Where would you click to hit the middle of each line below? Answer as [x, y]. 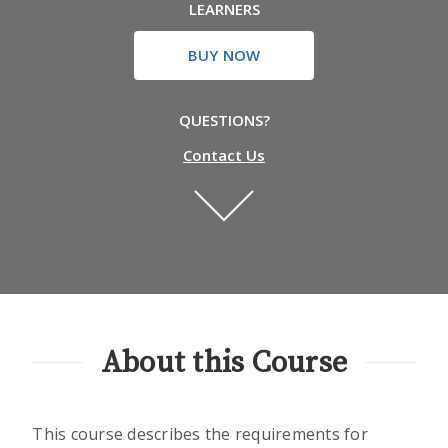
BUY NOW [224, 55]
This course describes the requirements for [200, 434]
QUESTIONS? [224, 120]
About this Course [224, 362]
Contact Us [224, 155]
